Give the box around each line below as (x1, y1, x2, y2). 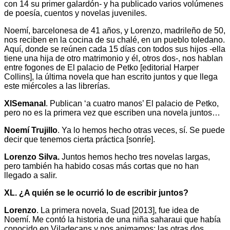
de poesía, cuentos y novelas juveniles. (4, 8, 147, 17)
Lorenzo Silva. (4, 152, 60, 161)
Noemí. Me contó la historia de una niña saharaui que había (4, 215, 221, 224)
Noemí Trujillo (4, 125, 57, 135)
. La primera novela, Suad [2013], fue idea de (36, 205, 199, 215)
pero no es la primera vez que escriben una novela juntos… (4, 108, 220, 117)
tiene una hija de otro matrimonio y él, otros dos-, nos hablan (4, 53, 223, 63)
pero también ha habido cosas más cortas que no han (4, 161, 199, 170)
